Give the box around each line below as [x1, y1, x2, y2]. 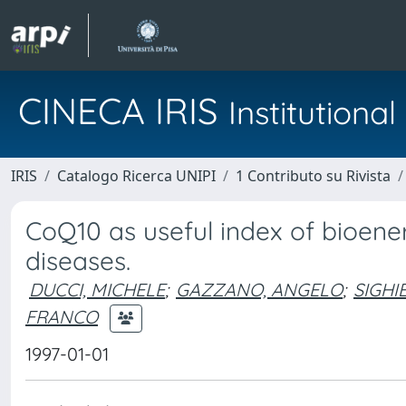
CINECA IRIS [18, 88, 228, 133]
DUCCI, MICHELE [29, 278, 165, 301]
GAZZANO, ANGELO [176, 278, 343, 301]
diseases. [25, 245, 130, 276]
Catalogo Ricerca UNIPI [57, 166, 216, 186]
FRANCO [25, 304, 98, 328]
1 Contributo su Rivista [236, 166, 391, 186]
